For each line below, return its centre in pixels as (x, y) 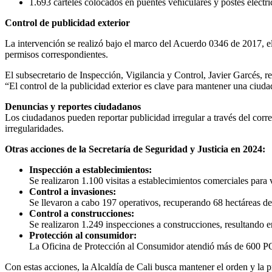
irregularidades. (34, 128)
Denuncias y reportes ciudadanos (73, 106)
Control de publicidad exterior (67, 22)
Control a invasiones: (73, 191)
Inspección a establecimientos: (90, 169)
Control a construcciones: (82, 213)
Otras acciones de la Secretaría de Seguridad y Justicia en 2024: (135, 149)
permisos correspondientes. (56, 54)
